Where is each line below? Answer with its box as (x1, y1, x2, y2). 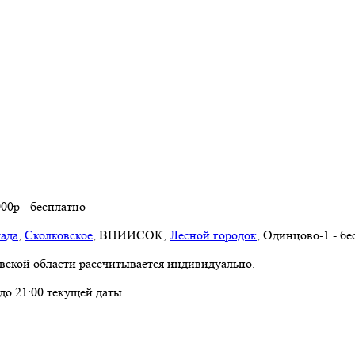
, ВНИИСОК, (93, 227, 170, 242)
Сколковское (25, 227, 93, 242)
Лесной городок (170, 227, 257, 242)
